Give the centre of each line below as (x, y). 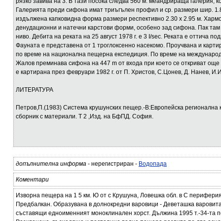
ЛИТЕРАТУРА (35, 90)
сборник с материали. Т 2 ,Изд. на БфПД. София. (85, 116)
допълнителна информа (51, 164)
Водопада (153, 164)
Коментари (32, 180)
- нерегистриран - (112, 164)
